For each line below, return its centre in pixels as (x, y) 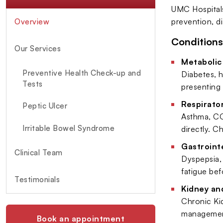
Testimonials (37, 179)
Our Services (38, 48)
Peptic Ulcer (45, 106)
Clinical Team (39, 152)
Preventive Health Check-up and (82, 73)
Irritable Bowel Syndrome (68, 128)
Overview (32, 21)
